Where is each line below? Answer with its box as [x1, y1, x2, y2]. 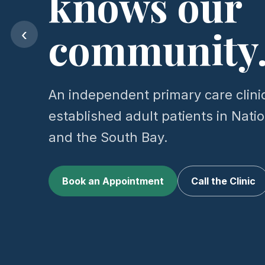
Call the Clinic [191, 175, 256, 187]
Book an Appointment [62, 175, 164, 187]
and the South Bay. [49, 130, 168, 145]
